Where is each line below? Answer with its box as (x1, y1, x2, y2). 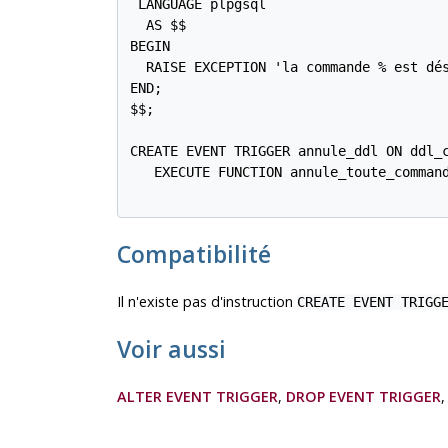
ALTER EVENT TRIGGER (116, 386, 278, 406)
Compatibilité (116, 237, 271, 270)
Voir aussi (116, 332, 226, 365)
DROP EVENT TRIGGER (285, 386, 441, 406)
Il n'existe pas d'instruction (116, 291, 297, 311)
